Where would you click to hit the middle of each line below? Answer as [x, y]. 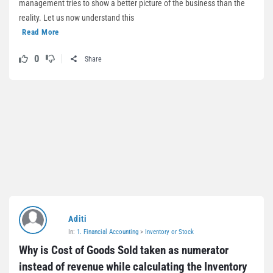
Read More [41, 32]
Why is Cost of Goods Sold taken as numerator [124, 250]
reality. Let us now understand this [76, 18]
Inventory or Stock [169, 232]
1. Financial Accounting [108, 232]
